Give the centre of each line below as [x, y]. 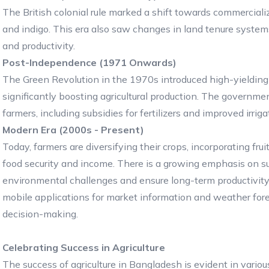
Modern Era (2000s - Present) [73, 129]
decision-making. [40, 213]
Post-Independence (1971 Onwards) [89, 62]
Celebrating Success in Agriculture [84, 247]
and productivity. [39, 45]
